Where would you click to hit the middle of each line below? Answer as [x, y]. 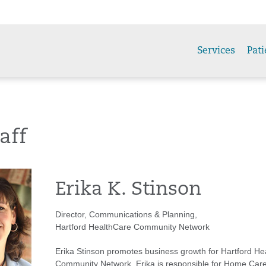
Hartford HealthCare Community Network [132, 227]
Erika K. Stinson [128, 190]
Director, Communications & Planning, [126, 214]
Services [216, 51]
